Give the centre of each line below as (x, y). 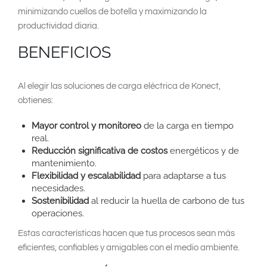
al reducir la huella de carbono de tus (166, 201)
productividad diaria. (58, 26)
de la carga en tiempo (187, 126)
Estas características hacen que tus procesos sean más (126, 233)
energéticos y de (203, 151)
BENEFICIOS (64, 52)
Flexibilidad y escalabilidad (86, 176)
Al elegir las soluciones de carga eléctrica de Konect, (119, 86)
